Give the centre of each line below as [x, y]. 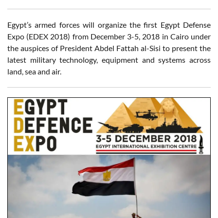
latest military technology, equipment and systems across [109, 60]
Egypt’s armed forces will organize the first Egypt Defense [109, 25]
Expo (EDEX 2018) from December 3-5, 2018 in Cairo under [109, 36]
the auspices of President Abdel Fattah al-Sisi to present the [109, 48]
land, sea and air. [34, 72]
